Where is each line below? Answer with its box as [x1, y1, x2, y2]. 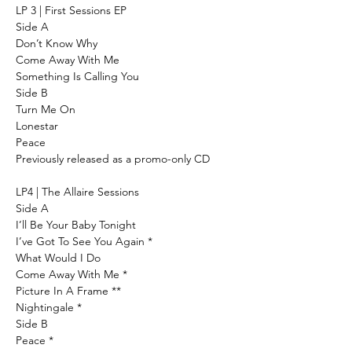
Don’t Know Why [16, 35, 97, 50]
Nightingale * [16, 299, 82, 314]
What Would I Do [16, 250, 104, 265]
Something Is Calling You [16, 68, 142, 83]
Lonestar [16, 118, 58, 133]
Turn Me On [16, 101, 75, 116]
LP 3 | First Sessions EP [16, 2, 126, 17]
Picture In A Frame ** [16, 283, 121, 298]
